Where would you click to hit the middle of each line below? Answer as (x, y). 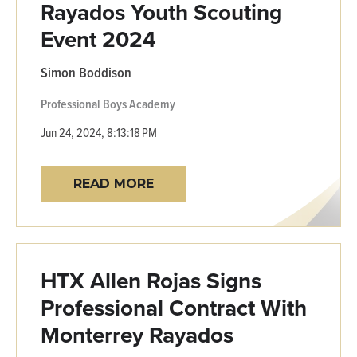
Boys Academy (139, 104)
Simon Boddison (86, 72)
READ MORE (114, 183)
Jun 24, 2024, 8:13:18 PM (99, 132)
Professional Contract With (174, 308)
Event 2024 (98, 39)
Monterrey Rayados (137, 335)
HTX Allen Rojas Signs (151, 280)
